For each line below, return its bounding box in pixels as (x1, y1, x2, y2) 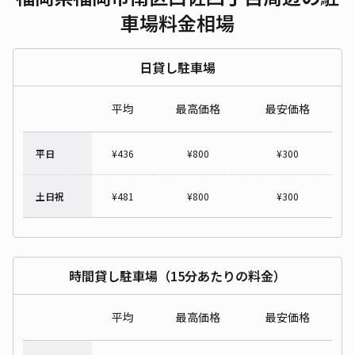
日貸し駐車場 (139, 57, 216, 77)
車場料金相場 (120, 8, 235, 36)
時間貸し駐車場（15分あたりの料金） (69, 265, 286, 285)
